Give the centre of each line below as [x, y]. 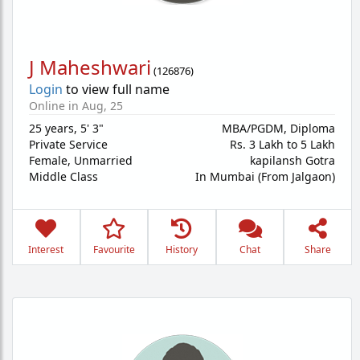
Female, [51, 160]
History [182, 250]
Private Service [68, 144]
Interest [46, 250]
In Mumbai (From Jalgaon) [265, 176]
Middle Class [63, 176]
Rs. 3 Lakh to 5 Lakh [282, 144]
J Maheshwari [90, 67]
